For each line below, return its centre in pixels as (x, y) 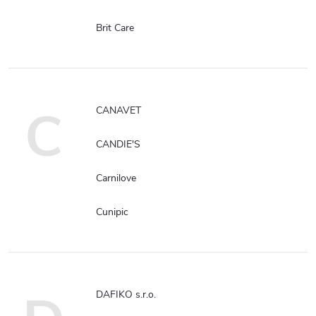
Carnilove (116, 178)
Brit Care (115, 28)
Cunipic (112, 212)
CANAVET (119, 110)
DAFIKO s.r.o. (126, 294)
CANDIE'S (118, 144)
